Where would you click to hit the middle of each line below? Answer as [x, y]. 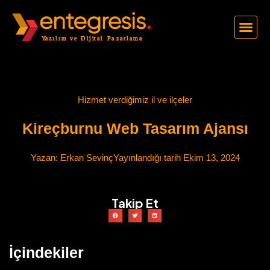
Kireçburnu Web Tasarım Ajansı [135, 128]
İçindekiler [46, 253]
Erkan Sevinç [85, 157]
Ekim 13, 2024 [210, 157]
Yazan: [44, 157]
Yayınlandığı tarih [147, 157]
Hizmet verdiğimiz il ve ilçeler [135, 99]
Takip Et [135, 202]
